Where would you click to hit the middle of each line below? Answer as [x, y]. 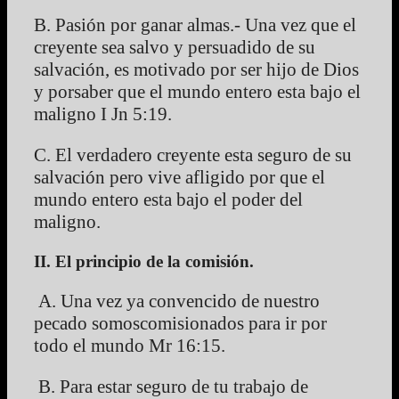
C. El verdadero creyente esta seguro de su [193, 155]
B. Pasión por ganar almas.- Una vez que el [195, 25]
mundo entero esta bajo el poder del [168, 200]
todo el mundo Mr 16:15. [130, 346]
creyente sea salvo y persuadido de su [175, 48]
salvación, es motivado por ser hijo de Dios [196, 70]
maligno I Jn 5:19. [103, 114]
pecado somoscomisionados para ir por [180, 324]
